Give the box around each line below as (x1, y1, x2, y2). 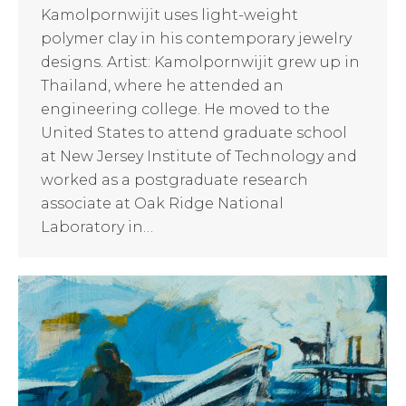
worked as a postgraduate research (41, 170, 308, 188)
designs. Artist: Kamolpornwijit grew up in (41, 53, 360, 71)
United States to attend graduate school (41, 123, 347, 141)
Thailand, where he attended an (41, 76, 284, 94)
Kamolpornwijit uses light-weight (41, 5, 298, 24)
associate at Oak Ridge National (41, 194, 284, 212)
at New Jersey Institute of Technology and (41, 147, 357, 165)
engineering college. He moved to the (41, 100, 330, 118)
